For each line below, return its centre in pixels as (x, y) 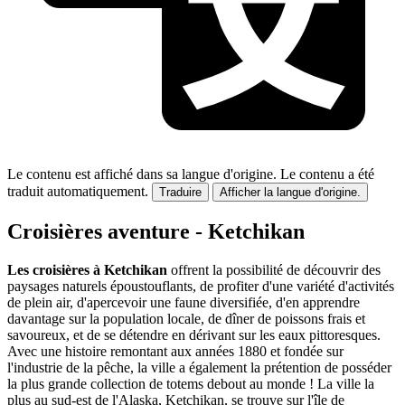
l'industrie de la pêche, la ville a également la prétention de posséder (199, 368)
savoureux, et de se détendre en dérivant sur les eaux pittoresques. (194, 335)
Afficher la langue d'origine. (290, 193)
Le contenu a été (327, 174)
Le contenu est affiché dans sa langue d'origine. (142, 174)
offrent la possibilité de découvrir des (274, 270)
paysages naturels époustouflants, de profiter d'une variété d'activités (201, 287)
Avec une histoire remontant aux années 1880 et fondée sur (175, 352)
